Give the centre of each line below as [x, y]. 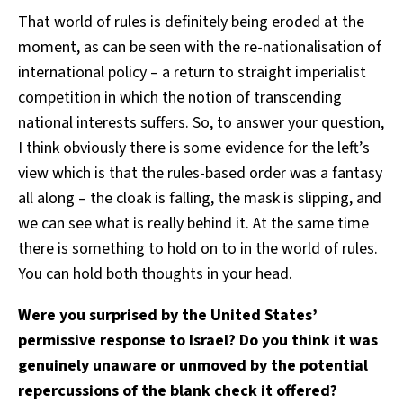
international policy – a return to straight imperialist [192, 72]
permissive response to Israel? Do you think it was [198, 340]
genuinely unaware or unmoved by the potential [193, 365]
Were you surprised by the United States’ [168, 315]
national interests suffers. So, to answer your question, [201, 122]
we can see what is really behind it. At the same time [193, 223]
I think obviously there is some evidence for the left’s [194, 148]
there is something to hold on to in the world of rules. [198, 248]
